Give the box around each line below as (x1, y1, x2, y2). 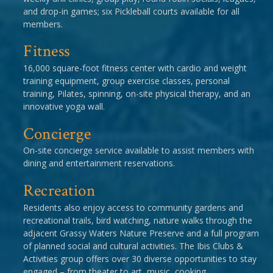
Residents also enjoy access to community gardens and (23, 201, 243, 213)
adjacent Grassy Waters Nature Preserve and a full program (23, 227, 259, 239)
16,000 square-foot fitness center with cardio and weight (23, 62, 247, 74)
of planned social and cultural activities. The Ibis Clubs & (23, 239, 243, 252)
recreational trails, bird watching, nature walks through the (23, 214, 252, 226)
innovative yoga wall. (23, 101, 105, 113)
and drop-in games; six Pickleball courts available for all (23, 5, 239, 17)
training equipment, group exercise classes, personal (23, 75, 230, 87)
